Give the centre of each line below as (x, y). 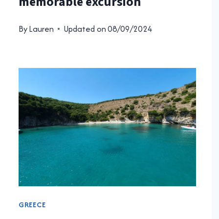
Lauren (41, 29)
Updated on (85, 29)
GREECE (32, 204)
